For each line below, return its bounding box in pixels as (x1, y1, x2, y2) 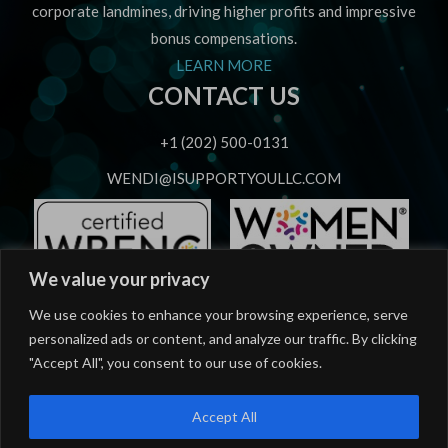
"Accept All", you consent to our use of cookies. (29, 353, 322, 371)
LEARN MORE (176, 56, 272, 74)
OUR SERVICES (140, 301, 308, 330)
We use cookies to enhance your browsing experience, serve (29, 305, 408, 323)
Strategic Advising (162, 383, 286, 401)
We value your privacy (29, 267, 210, 290)
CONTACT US (148, 81, 300, 110)
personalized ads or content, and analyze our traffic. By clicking (29, 329, 417, 347)
